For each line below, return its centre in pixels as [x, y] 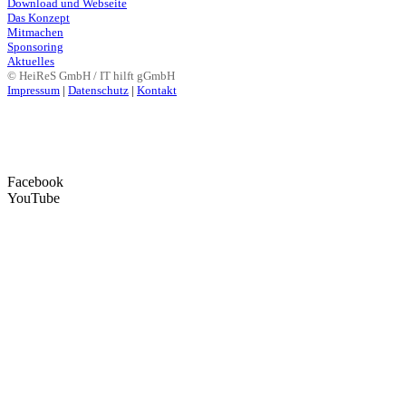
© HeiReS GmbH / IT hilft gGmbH [91, 76]
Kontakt [157, 91]
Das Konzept [39, 18]
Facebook [35, 182]
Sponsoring [35, 47]
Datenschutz [98, 91]
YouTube [34, 198]
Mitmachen [35, 33]
